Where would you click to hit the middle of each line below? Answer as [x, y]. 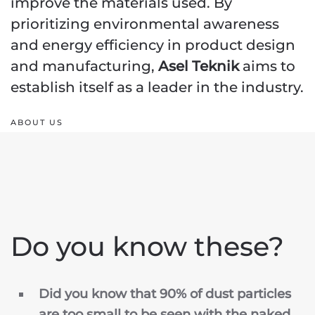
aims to [267, 66]
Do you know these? [147, 246]
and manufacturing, [84, 66]
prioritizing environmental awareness [145, 24]
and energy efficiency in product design [153, 45]
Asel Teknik [199, 66]
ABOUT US [37, 122]
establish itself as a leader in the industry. [157, 87]
